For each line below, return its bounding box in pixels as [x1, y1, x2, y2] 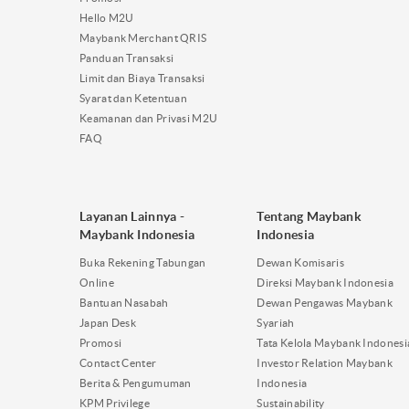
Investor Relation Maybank [257, 356, 393, 369]
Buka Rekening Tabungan [79, 256, 206, 268]
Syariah [257, 316, 295, 329]
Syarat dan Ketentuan [79, 91, 187, 104]
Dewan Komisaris [257, 256, 344, 268]
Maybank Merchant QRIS [79, 31, 207, 44]
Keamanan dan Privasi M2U [79, 111, 218, 124]
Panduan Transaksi [79, 51, 174, 64]
